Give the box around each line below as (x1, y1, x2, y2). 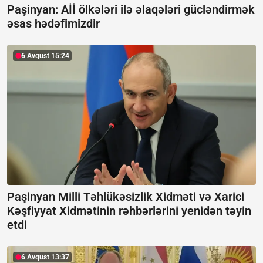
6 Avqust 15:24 (21, 52, 69, 60)
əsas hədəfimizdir (7, 16, 100, 31)
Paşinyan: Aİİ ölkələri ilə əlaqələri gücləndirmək (7, 2, 255, 17)
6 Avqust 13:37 (21, 252, 69, 261)
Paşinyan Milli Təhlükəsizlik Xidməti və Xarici (7, 189, 244, 204)
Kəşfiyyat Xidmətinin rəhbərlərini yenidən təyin (7, 203, 251, 218)
